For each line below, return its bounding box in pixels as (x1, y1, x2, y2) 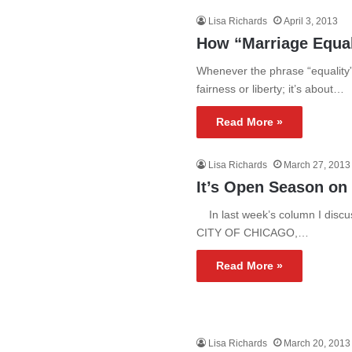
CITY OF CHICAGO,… (196, 226, 310, 239)
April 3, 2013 (284, 16, 339, 27)
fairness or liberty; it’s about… (196, 82, 345, 95)
